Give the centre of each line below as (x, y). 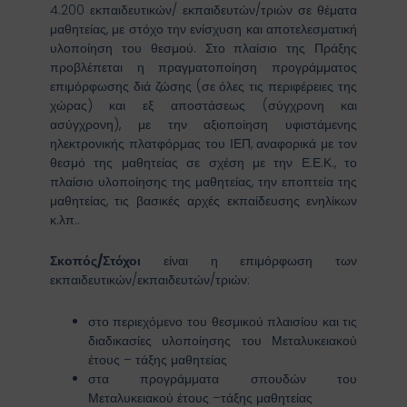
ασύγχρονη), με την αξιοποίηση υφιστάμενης (203, 124)
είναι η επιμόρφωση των (249, 261)
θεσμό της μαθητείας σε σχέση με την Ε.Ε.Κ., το (203, 162)
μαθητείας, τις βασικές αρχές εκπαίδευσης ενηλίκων (203, 200)
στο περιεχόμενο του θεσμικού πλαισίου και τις (223, 321)
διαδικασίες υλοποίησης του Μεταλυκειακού (223, 340)
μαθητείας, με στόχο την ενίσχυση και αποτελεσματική (203, 29)
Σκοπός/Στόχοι (95, 261)
